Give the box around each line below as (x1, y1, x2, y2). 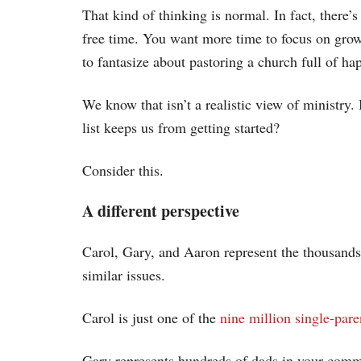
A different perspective (82, 198, 239, 222)
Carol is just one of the (82, 307, 220, 327)
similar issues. (82, 264, 165, 284)
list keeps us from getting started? (82, 117, 280, 137)
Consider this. (82, 160, 164, 180)
